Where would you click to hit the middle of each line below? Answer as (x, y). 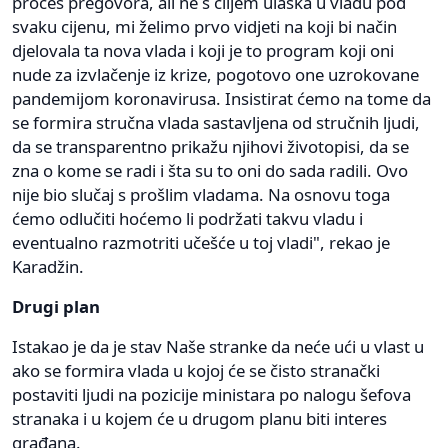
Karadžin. (48, 266)
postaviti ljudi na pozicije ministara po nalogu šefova (211, 394)
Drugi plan (56, 306)
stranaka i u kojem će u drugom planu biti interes (199, 418)
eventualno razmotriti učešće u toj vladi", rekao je (201, 242)
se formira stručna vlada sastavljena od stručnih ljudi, (216, 122)
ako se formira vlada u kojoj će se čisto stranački (196, 370)
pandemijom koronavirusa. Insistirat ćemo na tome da (221, 98)
